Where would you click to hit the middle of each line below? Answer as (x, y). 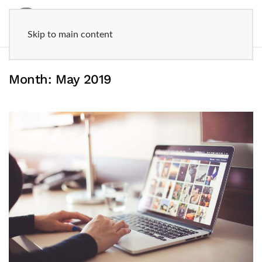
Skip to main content (70, 35)
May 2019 (84, 79)
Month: (32, 79)
